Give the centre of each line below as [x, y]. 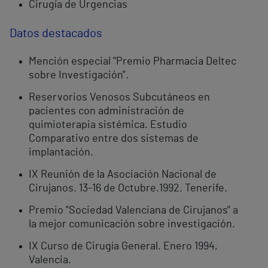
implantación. [61, 153]
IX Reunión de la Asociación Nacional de [123, 175]
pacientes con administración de [106, 112]
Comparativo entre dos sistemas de [114, 139]
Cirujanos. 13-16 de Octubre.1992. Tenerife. [128, 189]
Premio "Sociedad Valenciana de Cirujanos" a [133, 211]
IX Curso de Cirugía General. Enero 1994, [123, 247]
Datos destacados [56, 34]
